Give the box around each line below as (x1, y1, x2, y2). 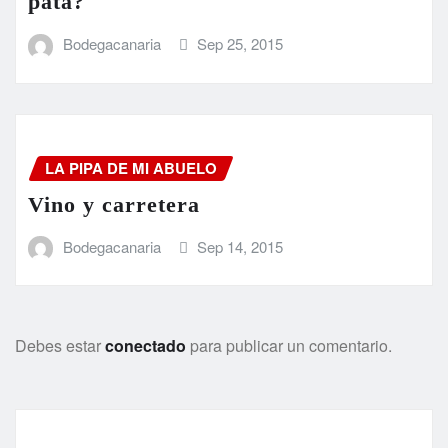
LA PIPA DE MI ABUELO (45, 157, 217, 180)
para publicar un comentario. (186, 334, 392, 358)
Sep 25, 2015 (197, 33, 284, 55)
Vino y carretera (28, 191, 200, 217)
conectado (105, 334, 186, 358)
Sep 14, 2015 (197, 235, 284, 257)
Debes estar (15, 334, 105, 358)
